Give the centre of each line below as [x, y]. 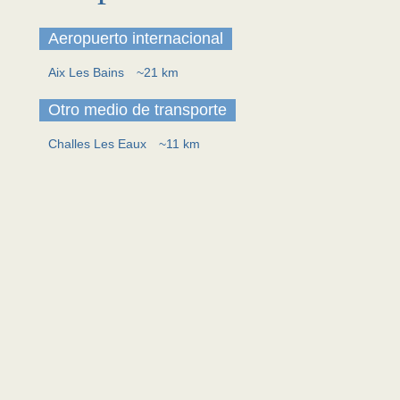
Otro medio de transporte [137, 110]
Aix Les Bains [88, 72]
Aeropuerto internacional [136, 38]
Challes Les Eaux [99, 144]
